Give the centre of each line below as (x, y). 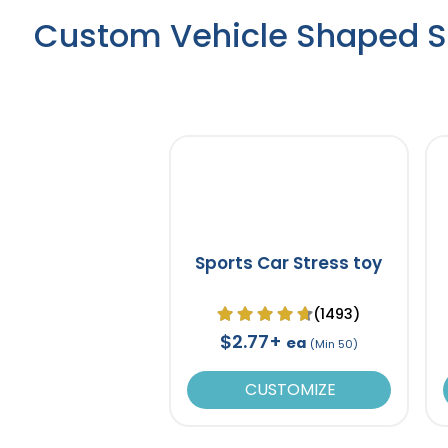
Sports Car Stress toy (289, 262)
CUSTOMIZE (289, 389)
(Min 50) (333, 343)
